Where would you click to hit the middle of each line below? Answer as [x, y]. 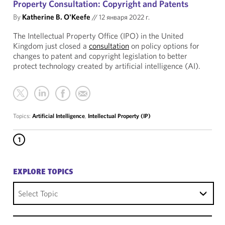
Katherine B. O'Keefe [56, 17]
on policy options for [164, 46]
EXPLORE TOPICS [43, 172]
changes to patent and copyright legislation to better [100, 56]
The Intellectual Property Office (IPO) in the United [98, 36]
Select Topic [38, 193]
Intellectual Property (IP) [119, 116]
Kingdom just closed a [51, 46]
